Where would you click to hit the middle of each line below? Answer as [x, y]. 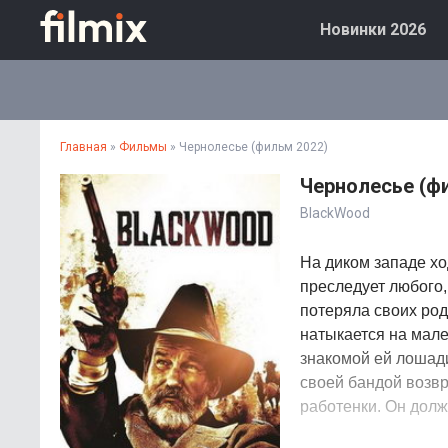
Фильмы [143, 147]
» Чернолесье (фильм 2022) [247, 147]
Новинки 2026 [373, 29]
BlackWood [335, 213]
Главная [83, 147]
